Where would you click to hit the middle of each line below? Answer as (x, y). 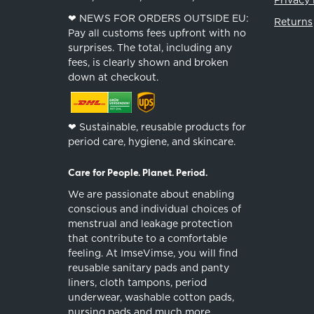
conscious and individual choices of (155, 209)
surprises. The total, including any (150, 47)
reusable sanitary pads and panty (149, 267)
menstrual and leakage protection (151, 223)
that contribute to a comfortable (148, 238)
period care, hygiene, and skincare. (152, 141)
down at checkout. (114, 77)
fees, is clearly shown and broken (149, 62)
